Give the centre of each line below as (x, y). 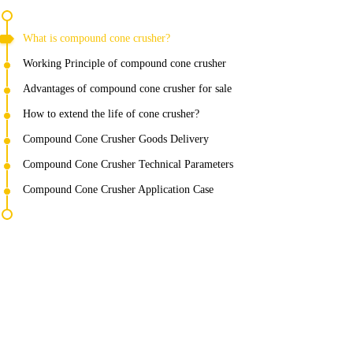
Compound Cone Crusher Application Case (118, 190)
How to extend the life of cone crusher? (111, 114)
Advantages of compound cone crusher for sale (127, 89)
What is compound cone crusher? (97, 38)
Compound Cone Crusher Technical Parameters (128, 164)
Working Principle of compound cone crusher (124, 63)
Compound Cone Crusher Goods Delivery (116, 139)
